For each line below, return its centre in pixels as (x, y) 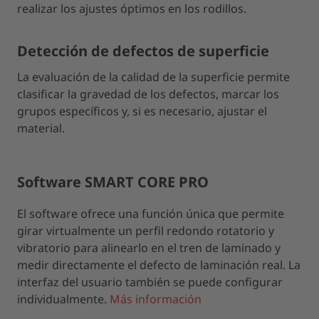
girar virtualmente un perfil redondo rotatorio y (146, 231)
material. (41, 128)
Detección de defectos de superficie (143, 51)
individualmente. (63, 299)
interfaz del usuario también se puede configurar (150, 282)
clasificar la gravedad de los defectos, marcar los (148, 94)
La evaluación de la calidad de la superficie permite (153, 77)
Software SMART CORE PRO (113, 182)
